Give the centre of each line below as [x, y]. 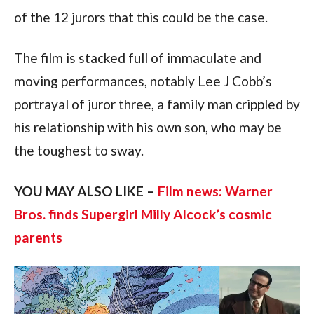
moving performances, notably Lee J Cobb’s [143, 81]
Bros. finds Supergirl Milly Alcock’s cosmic [143, 214]
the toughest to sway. [78, 150]
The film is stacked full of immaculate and [137, 57]
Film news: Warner [215, 191]
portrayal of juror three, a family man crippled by [157, 104]
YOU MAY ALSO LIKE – [86, 191]
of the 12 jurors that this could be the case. [141, 17]
